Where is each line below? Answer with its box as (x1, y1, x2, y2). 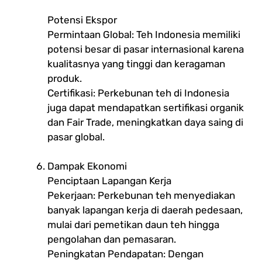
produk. (47, 72, 82, 84)
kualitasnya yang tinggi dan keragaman (47, 57, 225, 70)
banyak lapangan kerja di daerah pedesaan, (47, 204, 243, 216)
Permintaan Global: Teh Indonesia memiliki (47, 28, 240, 40)
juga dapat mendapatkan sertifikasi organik (47, 101, 244, 113)
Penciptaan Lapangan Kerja (47, 174, 171, 187)
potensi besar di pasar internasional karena (47, 43, 244, 55)
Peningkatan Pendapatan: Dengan (47, 247, 204, 260)
